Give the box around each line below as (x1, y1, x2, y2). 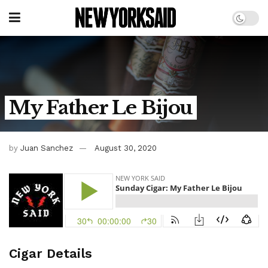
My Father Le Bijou (9, 96, 193, 120)
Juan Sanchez (20, 143, 73, 153)
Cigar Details (9, 246, 92, 261)
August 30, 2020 (95, 143, 157, 153)
